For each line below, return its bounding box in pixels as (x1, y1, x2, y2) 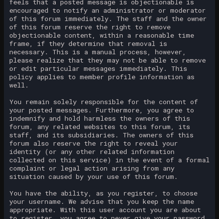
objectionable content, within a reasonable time (9, 31, 194, 40)
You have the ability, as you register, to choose (9, 189, 197, 198)
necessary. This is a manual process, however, (9, 47, 186, 57)
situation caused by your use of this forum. (9, 172, 178, 181)
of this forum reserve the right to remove (9, 22, 171, 32)
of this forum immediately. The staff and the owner (9, 14, 207, 23)
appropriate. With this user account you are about (9, 205, 201, 215)
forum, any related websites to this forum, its (9, 122, 190, 131)
